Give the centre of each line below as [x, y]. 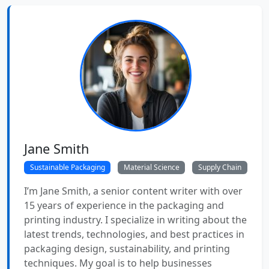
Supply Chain [219, 168]
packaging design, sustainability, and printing [127, 248]
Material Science [151, 168]
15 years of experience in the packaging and [124, 205]
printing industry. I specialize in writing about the [135, 219]
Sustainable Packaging [67, 168]
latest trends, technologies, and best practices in [134, 234]
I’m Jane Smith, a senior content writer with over [133, 191]
